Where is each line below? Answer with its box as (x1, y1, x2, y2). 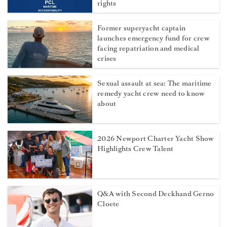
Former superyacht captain (97, 23, 186, 33)
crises (97, 54, 117, 64)
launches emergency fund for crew (97, 33, 210, 44)
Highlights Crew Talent (97, 144, 174, 154)
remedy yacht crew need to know (97, 89, 205, 99)
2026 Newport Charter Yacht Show (97, 134, 214, 144)
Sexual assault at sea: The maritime (97, 79, 212, 89)
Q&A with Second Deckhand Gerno (97, 189, 214, 199)
